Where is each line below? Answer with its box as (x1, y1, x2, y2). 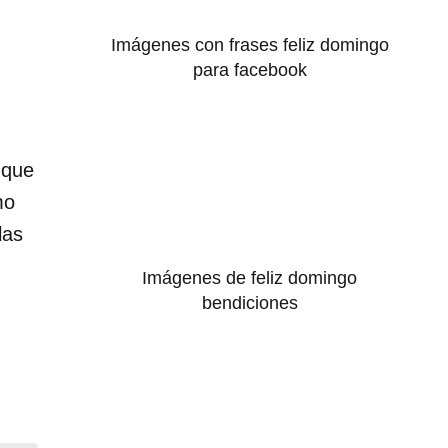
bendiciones (201, 293, 298, 314)
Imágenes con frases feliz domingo (110, 34, 389, 55)
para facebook (192, 59, 307, 80)
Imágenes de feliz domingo (142, 268, 358, 289)
